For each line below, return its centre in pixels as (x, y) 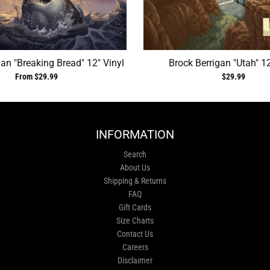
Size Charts (135, 221)
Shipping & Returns (135, 181)
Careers (135, 247)
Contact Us (135, 234)
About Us (135, 168)
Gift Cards (135, 208)
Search (135, 155)
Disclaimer (135, 261)
